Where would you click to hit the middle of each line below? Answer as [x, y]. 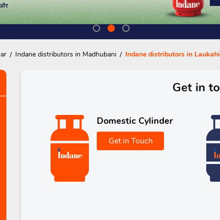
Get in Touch [130, 141]
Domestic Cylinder [135, 121]
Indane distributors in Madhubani [66, 54]
